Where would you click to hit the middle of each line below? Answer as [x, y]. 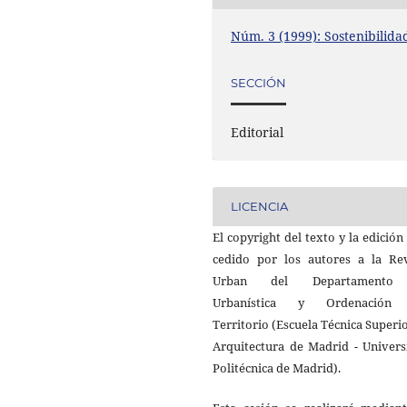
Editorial [258, 132]
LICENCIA [260, 207]
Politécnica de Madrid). [277, 367]
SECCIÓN [259, 83]
